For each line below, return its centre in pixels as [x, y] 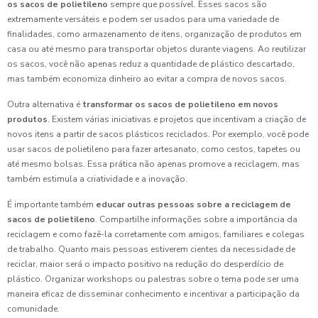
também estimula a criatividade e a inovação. [97, 179]
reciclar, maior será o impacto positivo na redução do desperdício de [145, 264]
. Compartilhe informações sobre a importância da [196, 219]
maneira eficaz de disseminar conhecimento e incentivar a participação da [153, 294]
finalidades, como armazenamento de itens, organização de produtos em [154, 34]
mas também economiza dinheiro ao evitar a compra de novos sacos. [147, 79]
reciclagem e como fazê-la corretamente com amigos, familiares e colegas [156, 234]
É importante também [51, 204]
